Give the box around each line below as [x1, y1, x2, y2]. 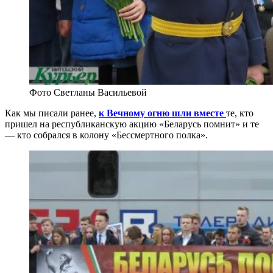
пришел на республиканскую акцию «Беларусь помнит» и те [5, 118, 259, 129]
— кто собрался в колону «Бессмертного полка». [5, 129, 208, 140]
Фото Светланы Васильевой [29, 87, 147, 97]
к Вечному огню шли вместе [99, 107, 224, 118]
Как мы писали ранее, [5, 107, 99, 118]
